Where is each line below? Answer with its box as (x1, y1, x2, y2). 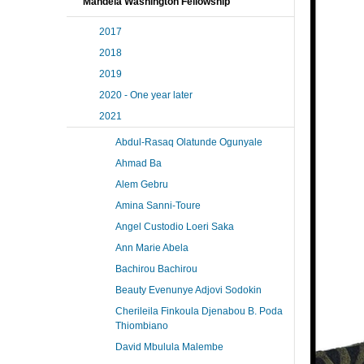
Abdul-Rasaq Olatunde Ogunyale (115, 136, 262, 148)
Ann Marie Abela (115, 242, 188, 253)
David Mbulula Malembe (115, 341, 223, 353)
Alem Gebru (115, 179, 168, 190)
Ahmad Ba (115, 158, 162, 169)
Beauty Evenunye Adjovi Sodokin (115, 284, 262, 296)
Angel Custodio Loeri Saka (115, 221, 234, 232)
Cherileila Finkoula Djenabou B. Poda (115, 305, 283, 317)
